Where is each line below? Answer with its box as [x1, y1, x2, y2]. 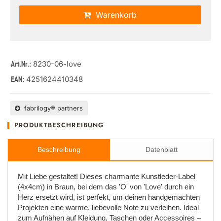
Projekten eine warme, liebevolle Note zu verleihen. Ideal [18, 203, 199, 212]
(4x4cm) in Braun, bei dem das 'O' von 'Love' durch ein [18, 183, 194, 191]
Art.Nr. [11, 60, 29, 70]
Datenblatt [146, 146, 178, 153]
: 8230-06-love [29, 59, 81, 69]
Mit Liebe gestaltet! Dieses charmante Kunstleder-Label [18, 172, 195, 181]
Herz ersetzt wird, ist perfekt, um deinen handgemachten [18, 193, 200, 201]
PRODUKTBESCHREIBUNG [14, 120, 104, 130]
